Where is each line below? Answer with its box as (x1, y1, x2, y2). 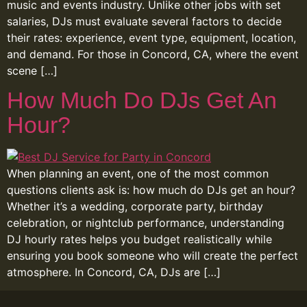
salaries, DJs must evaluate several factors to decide (7, 14, 282, 28)
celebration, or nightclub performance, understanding (7, 216, 284, 230)
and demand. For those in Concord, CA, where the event (7, 47, 299, 61)
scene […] (7, 63, 58, 77)
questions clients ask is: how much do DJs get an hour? (7, 183, 295, 197)
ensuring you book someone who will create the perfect (7, 249, 298, 263)
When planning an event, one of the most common (7, 167, 269, 181)
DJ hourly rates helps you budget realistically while (7, 232, 272, 247)
